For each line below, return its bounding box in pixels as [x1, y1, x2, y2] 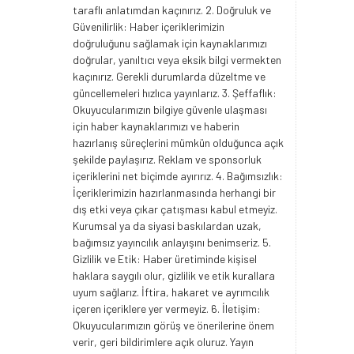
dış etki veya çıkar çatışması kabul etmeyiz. [73, 202, 277, 217]
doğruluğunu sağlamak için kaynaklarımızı [73, 36, 267, 51]
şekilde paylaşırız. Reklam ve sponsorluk [73, 153, 262, 167]
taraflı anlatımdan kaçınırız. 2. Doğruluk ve [73, 3, 271, 17]
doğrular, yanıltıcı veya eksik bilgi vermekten [73, 53, 281, 67]
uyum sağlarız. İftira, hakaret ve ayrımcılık [73, 285, 269, 299]
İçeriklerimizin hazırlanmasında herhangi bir [73, 186, 276, 200]
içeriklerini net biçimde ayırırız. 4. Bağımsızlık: [73, 169, 283, 183]
